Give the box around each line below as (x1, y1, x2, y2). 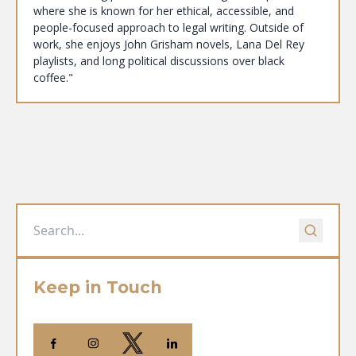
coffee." (33, 69, 73, 85)
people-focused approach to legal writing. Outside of (33, 19, 304, 35)
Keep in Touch (33, 277, 162, 298)
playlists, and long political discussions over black (33, 52, 284, 68)
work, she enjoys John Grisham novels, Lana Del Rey (33, 36, 304, 52)
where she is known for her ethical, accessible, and (33, 2, 294, 18)
